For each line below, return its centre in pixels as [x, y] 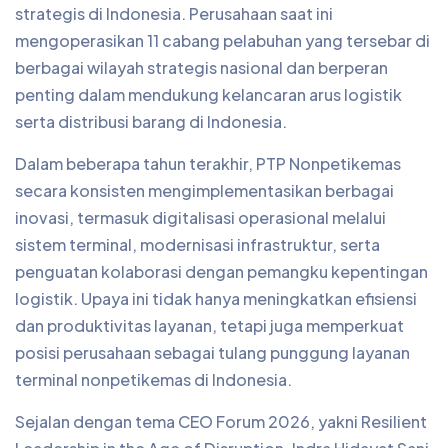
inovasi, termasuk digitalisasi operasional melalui [200, 217]
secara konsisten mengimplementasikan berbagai [204, 190]
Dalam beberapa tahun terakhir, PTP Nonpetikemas [208, 163]
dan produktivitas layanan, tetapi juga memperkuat [209, 325]
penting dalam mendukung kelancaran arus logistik [208, 94]
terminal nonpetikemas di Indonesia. [153, 379]
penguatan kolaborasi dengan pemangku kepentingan [221, 271]
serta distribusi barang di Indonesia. [151, 121]
